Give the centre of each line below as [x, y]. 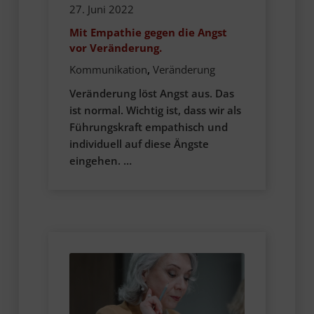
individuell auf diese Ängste [139, 143]
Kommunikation [108, 69]
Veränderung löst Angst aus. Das [151, 93]
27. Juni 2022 [101, 9]
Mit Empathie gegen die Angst [148, 33]
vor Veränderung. [115, 48]
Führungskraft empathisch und [148, 127]
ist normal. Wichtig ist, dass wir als [155, 110]
